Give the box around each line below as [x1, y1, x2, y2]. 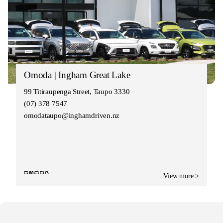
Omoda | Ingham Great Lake [24, 69, 130, 80]
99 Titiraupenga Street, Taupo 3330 [24, 87, 130, 96]
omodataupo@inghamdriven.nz [24, 111, 120, 119]
